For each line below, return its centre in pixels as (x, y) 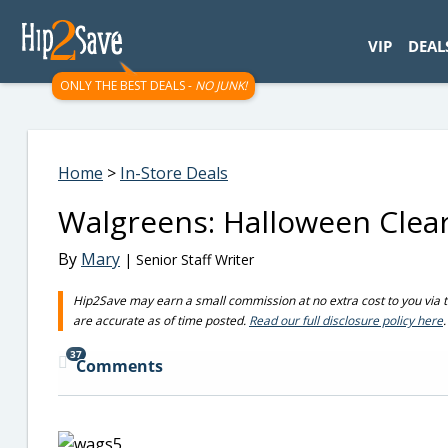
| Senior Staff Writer (187, 259)
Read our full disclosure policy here (346, 320)
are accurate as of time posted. (161, 320)
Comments (119, 366)
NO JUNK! (221, 85)
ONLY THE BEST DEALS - (127, 85)
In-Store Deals (174, 173)
